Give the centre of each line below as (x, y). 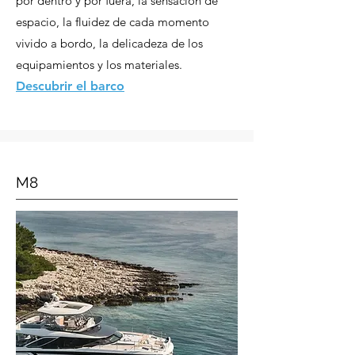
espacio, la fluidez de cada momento (113, 22)
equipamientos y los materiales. (99, 65)
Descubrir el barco (70, 86)
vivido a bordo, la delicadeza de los (109, 43)
